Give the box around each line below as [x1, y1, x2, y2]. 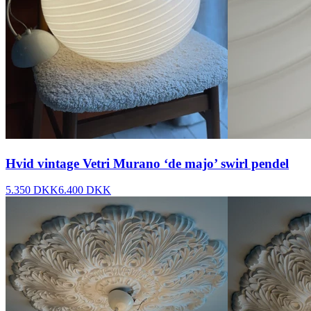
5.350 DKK [6, 184, 58, 196]
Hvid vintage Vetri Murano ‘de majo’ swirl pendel [6, 155, 289, 171]
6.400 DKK [58, 184, 111, 196]
